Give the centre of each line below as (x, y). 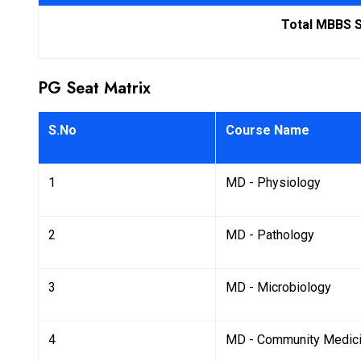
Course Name (268, 130)
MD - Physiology (273, 182)
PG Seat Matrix (97, 88)
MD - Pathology (270, 234)
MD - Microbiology (278, 287)
